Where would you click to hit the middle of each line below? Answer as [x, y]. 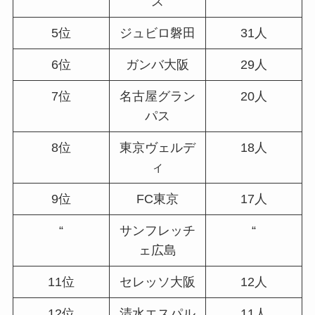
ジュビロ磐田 [157, 33]
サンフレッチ [157, 231]
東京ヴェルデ [157, 148]
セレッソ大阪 [157, 282]
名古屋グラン [157, 97]
